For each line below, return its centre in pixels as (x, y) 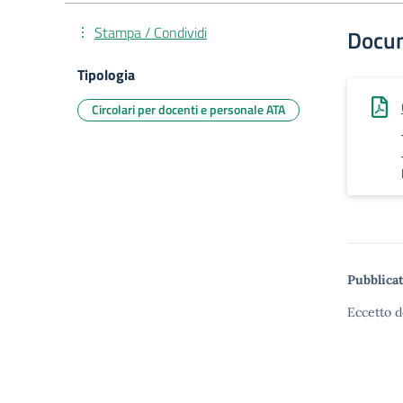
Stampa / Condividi (151, 32)
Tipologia (106, 75)
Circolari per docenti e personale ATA (188, 109)
